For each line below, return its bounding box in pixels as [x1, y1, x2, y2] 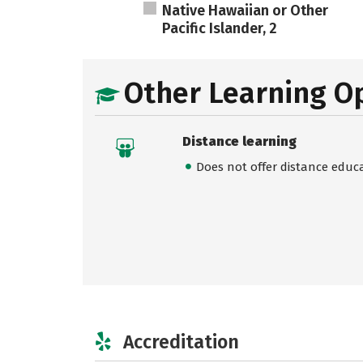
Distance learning [181, 134, 297, 149]
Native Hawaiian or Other [162, 2, 329, 19]
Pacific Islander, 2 [162, 19, 278, 37]
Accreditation [123, 330, 239, 353]
